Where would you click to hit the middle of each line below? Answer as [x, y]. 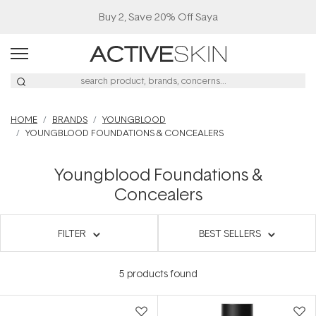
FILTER [72, 233]
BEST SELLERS [230, 233]
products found [161, 273]
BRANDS [70, 119]
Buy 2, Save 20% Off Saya [158, 17]
